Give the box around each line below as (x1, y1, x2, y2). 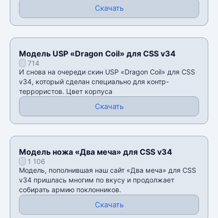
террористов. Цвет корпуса (19, 87, 112, 95)
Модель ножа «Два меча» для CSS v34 (19, 146, 172, 157)
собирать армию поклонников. (19, 185, 121, 194)
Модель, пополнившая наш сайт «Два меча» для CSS (19, 165, 196, 174)
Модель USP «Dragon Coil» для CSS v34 (19, 48, 176, 58)
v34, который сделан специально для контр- (19, 77, 169, 86)
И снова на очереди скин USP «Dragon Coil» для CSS (19, 67, 195, 76)
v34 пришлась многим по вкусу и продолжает (19, 175, 174, 184)
